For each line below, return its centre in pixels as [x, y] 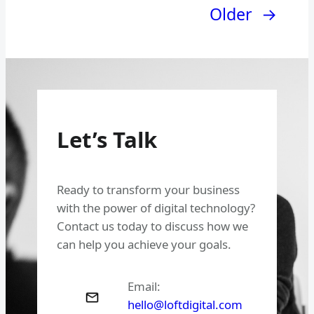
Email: [144, 286]
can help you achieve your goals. [144, 245]
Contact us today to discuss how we [152, 226]
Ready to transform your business [148, 190]
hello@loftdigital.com [185, 304]
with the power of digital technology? [156, 208]
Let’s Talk [107, 139]
